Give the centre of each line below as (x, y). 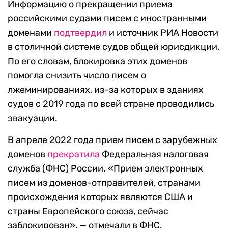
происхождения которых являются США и (100, 197)
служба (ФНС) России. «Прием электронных (105, 169)
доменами (31, 33)
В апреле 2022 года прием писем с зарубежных (112, 140)
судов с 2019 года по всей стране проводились (111, 104)
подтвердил (80, 33)
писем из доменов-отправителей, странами (104, 183)
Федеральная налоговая (154, 154)
